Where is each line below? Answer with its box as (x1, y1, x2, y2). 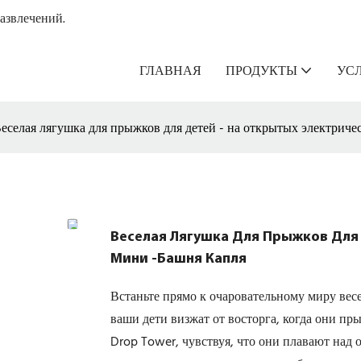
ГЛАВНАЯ (139, 62, 201, 77)
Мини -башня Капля (110, 251, 247, 267)
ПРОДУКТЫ (226, 62, 297, 77)
